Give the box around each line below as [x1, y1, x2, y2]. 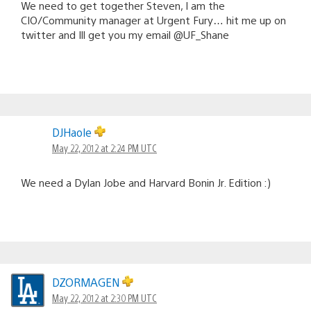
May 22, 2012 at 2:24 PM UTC [52, 141, 157, 154]
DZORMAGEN [52, 274, 122, 289]
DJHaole [52, 124, 94, 140]
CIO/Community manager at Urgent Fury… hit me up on [21, 12, 286, 26]
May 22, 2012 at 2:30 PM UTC [52, 291, 157, 304]
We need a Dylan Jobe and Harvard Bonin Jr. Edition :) [21, 175, 271, 189]
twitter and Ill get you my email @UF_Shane [21, 27, 229, 41]
